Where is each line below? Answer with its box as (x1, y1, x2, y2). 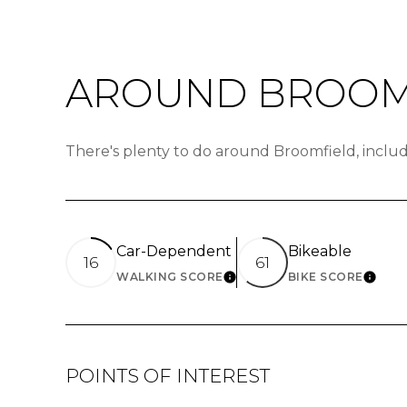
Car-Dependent (116, 243, 232, 261)
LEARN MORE (223, 273, 325, 292)
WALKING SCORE (116, 270, 223, 284)
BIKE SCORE (287, 270, 363, 284)
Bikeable (287, 243, 352, 261)
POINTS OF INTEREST (65, 364, 270, 388)
